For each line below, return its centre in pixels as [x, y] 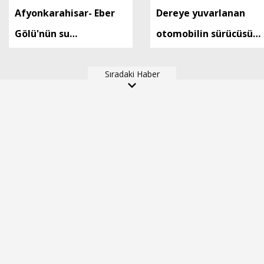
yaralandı [179, 54]
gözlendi [35, 75]
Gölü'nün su [42, 34]
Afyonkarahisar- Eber [65, 13]
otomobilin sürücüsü [204, 34]
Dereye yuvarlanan [201, 13]
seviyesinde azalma [61, 54]
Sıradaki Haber [132, 74]
